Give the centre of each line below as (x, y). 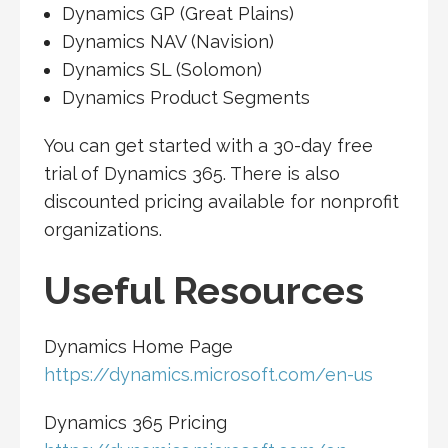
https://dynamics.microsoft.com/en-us (208, 375)
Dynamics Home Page (138, 347)
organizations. (103, 230)
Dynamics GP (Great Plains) (177, 14)
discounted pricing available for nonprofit (221, 202)
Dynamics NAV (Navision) (167, 42)
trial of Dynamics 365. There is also (192, 174)
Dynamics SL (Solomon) (161, 70)
